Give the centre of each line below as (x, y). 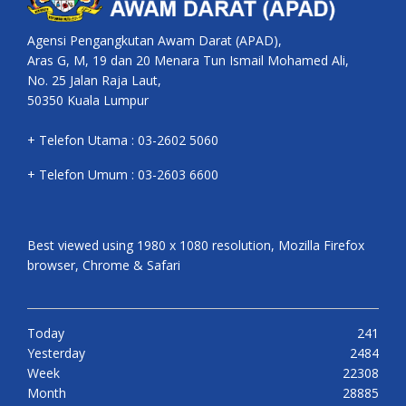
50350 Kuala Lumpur (88, 101)
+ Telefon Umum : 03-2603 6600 (123, 175)
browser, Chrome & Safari (104, 266)
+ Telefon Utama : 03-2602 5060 (123, 140)
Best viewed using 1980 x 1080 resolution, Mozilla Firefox (196, 246)
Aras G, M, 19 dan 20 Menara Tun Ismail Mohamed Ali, (188, 61)
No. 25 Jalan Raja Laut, (94, 81)
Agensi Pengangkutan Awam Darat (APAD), (155, 41)
